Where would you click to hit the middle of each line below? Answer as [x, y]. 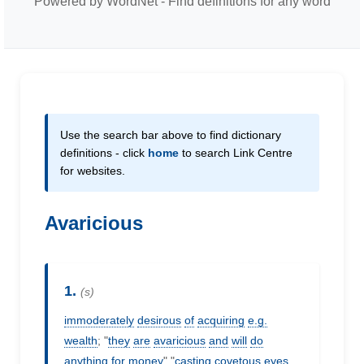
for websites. [93, 171]
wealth [81, 340]
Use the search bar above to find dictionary [171, 135]
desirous [159, 320]
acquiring [221, 320]
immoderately [99, 320]
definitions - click [104, 153]
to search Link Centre [236, 153]
